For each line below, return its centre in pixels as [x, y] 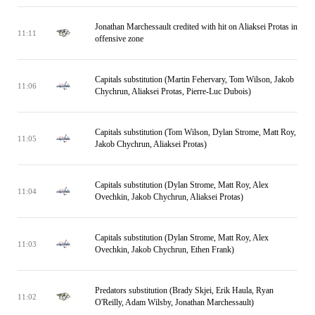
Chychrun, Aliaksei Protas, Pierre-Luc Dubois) [173, 91]
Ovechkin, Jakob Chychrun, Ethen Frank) [165, 250]
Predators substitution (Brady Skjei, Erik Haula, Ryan [184, 290]
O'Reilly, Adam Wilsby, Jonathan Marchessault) [174, 302]
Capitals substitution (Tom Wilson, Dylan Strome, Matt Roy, [195, 132]
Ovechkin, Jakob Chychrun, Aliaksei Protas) [169, 197]
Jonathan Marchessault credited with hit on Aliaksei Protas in [196, 27]
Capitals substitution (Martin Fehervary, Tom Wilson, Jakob [194, 79]
